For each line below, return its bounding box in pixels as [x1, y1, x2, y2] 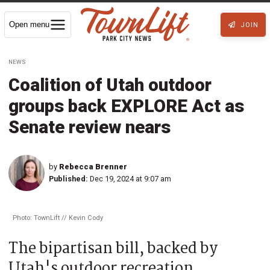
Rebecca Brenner [59, 162, 127, 171]
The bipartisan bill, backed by [8, 236, 218, 261]
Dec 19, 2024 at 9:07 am [90, 174, 171, 183]
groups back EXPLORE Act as [8, 95, 244, 116]
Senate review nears [8, 116, 171, 137]
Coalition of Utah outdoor [8, 74, 212, 95]
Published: [49, 174, 88, 183]
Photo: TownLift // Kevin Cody [13, 213, 103, 222]
